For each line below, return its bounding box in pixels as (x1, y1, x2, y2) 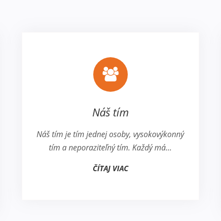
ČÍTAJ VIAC (92, 163, 128, 174)
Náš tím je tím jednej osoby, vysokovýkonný (37, 129, 184, 140)
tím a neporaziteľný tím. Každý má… (49, 142, 172, 153)
